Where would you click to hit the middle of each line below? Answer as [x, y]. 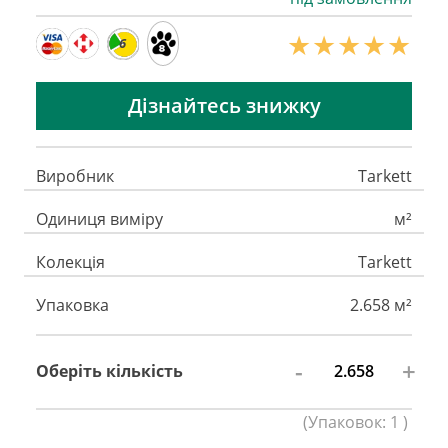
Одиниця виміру [99, 218]
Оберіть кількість [109, 371]
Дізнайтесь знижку [224, 105]
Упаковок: [349, 421]
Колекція [70, 261]
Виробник [75, 175]
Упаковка [72, 304]
